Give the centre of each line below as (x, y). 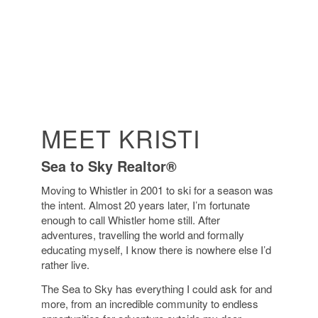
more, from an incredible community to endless (149, 304)
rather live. (65, 265)
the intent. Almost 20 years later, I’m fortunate (145, 205)
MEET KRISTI (120, 138)
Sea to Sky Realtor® (109, 165)
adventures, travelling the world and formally (142, 235)
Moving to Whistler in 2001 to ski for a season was (157, 190)
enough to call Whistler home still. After (130, 220)
